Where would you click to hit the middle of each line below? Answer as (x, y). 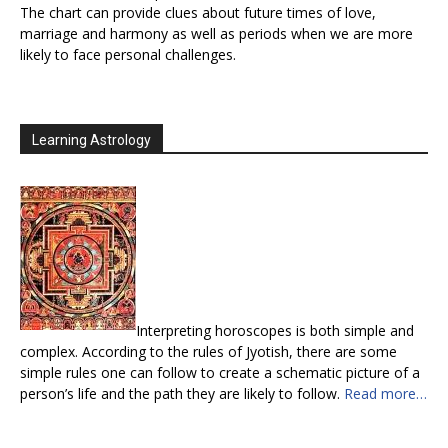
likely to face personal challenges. (128, 55)
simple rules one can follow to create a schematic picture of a (220, 373)
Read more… (385, 394)
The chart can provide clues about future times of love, (198, 13)
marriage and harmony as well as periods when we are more (216, 34)
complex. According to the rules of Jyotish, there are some (208, 352)
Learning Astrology (91, 140)
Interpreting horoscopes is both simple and (275, 331)
